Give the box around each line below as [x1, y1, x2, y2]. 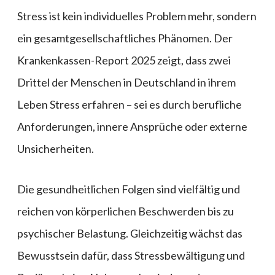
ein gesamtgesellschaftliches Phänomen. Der [17, 31, 233, 45]
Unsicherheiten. [17, 142, 94, 156]
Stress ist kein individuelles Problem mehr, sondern [17, 9, 257, 23]
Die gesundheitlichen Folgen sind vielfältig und [17, 182, 240, 196]
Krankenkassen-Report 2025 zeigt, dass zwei [17, 53, 231, 68]
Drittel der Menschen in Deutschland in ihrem [17, 76, 236, 90]
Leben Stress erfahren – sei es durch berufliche [17, 98, 242, 112]
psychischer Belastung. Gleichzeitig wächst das [17, 227, 242, 241]
